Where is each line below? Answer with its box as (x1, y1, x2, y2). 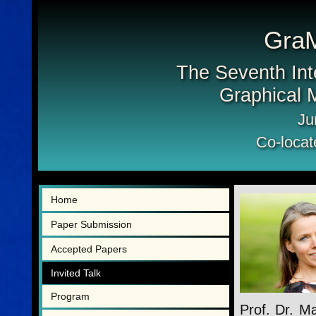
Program (51, 290, 90, 302)
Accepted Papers (51, 243, 127, 255)
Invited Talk (51, 267, 101, 279)
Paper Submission (51, 219, 132, 231)
